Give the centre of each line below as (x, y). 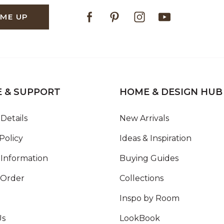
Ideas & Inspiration (155, 138)
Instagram (147, 9)
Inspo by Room (149, 198)
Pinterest (120, 9)
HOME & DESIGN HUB (171, 92)
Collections (141, 178)
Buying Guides (149, 158)
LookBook (140, 218)
